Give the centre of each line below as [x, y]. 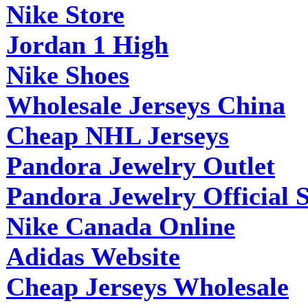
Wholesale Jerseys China [146, 105]
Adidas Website [93, 256]
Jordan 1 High [87, 44]
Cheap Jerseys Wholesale [147, 286]
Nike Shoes [68, 75]
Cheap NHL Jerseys [118, 135]
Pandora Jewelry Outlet [141, 165]
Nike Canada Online [121, 226]
